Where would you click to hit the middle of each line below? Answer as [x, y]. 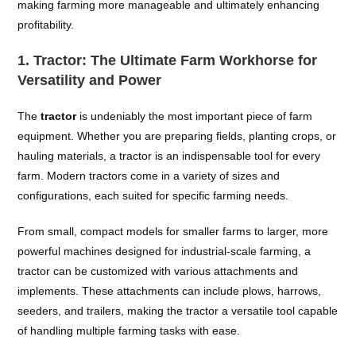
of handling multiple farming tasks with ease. [129, 331]
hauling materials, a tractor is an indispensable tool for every [169, 156]
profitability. [46, 25]
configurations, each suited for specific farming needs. [153, 195]
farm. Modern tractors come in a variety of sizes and [149, 176]
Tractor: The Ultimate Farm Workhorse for [176, 60]
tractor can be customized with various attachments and [158, 271]
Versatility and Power [90, 80]
